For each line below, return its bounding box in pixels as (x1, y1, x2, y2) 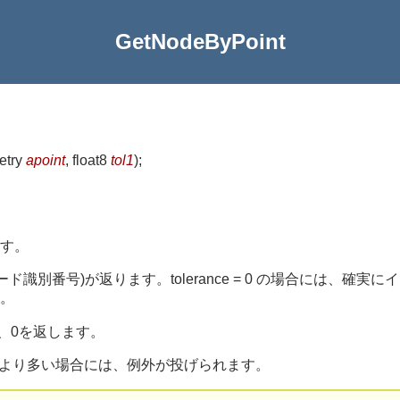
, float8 (65, 152, 111, 168)
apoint (26, 152, 65, 168)
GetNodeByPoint (114, 29, 286, 54)
